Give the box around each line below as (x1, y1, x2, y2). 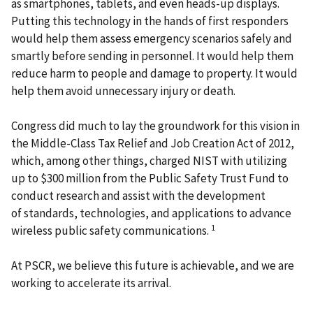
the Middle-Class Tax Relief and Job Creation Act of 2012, (11, 135, 294, 151)
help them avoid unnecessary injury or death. (11, 82, 235, 99)
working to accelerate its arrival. (11, 275, 171, 291)
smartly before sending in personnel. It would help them (11, 48, 293, 64)
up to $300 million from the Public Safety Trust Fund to (11, 170, 289, 186)
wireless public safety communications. (11, 222, 211, 238)
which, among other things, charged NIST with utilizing (11, 152, 287, 168)
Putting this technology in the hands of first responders (11, 13, 289, 29)
